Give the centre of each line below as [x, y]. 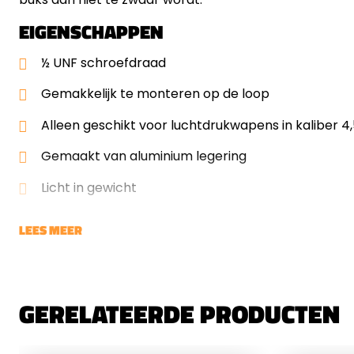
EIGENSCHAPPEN [91, 31]
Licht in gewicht [89, 187]
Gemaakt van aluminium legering [144, 156]
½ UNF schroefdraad [104, 62]
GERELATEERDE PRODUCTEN [179, 313]
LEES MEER [51, 230]
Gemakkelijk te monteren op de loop [155, 94]
